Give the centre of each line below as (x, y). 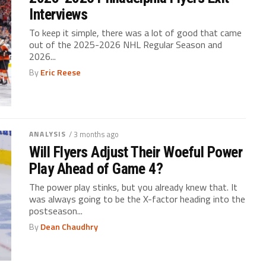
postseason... (56, 211)
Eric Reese (61, 73)
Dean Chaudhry (69, 227)
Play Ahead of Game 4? (96, 169)
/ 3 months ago (94, 134)
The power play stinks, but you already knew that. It (134, 187)
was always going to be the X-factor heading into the (137, 199)
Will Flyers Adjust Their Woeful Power (136, 152)
